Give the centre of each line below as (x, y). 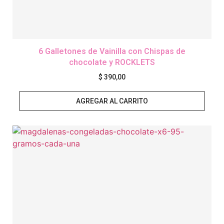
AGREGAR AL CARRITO (112, 101)
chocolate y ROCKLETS (112, 62)
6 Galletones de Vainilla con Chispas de (112, 51)
